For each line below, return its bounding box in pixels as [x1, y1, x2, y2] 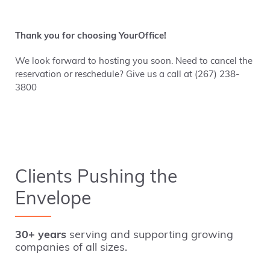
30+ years [15, 230, 66, 241]
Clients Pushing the [15, 169, 177, 187]
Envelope [15, 190, 91, 209]
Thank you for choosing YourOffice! [15, 32, 166, 41]
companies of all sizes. [15, 242, 127, 254]
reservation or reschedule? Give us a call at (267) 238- [15, 71, 239, 80]
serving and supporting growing [66, 230, 233, 241]
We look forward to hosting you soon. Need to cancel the [15, 57, 253, 66]
